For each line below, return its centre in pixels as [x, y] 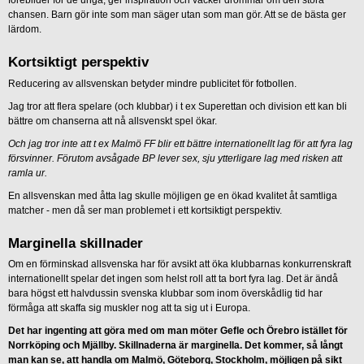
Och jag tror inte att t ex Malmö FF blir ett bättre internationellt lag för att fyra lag [180, 143]
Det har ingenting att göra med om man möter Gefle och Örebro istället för [178, 331]
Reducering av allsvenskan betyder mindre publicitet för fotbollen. [152, 83]
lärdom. [25, 30]
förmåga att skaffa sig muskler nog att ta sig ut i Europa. [129, 308]
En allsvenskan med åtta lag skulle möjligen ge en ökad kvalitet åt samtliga [173, 195]
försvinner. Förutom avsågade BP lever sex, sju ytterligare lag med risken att [175, 158]
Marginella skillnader [76, 243]
